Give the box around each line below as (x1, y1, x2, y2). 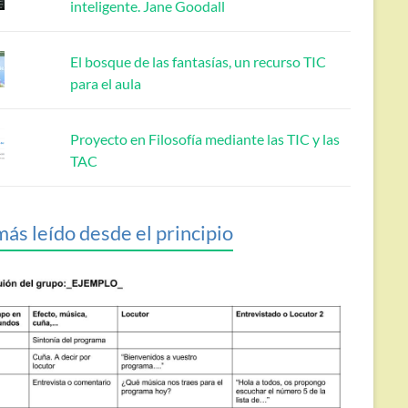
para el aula (69, 75, 141, 93)
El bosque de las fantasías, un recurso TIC (69, 53, 326, 71)
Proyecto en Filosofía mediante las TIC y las (69, 130, 340, 148)
